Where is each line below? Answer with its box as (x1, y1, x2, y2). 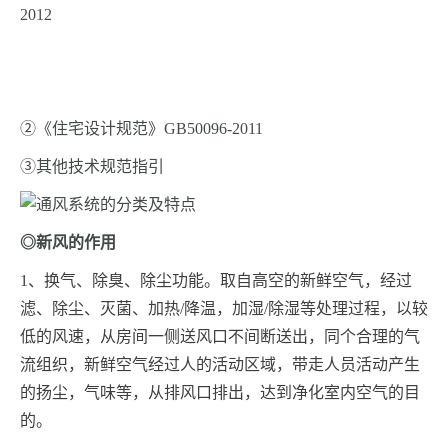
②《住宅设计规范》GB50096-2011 (20, 120, 263, 138)
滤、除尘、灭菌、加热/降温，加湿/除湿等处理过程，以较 (20, 300, 428, 318)
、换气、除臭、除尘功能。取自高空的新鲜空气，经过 (28, 272, 412, 290)
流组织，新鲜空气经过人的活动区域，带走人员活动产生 (20, 356, 420, 374)
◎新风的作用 (20, 234, 116, 252)
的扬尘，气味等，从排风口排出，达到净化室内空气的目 (20, 384, 420, 402)
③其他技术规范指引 (20, 158, 164, 176)
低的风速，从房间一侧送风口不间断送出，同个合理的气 (20, 328, 420, 346)
